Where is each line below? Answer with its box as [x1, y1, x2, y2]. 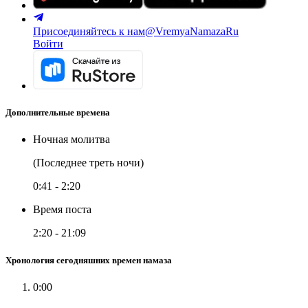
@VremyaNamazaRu [145, 25, 239, 37]
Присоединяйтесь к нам [33, 25, 145, 37]
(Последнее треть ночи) [33, 157, 144, 169]
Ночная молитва [33, 133, 110, 146]
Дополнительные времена [5, 107, 110, 118]
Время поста [33, 203, 91, 216]
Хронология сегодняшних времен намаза [5, 254, 172, 265]
